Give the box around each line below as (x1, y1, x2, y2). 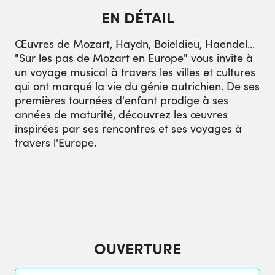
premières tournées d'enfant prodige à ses (15, 92, 228, 107)
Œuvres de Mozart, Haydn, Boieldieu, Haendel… (15, 36, 255, 51)
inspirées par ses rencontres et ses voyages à (15, 120, 242, 136)
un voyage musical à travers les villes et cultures (15, 64, 255, 79)
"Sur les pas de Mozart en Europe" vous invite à (15, 50, 253, 65)
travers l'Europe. (15, 134, 96, 150)
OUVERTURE (94, 236, 181, 258)
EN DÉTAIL (101, 6, 174, 28)
